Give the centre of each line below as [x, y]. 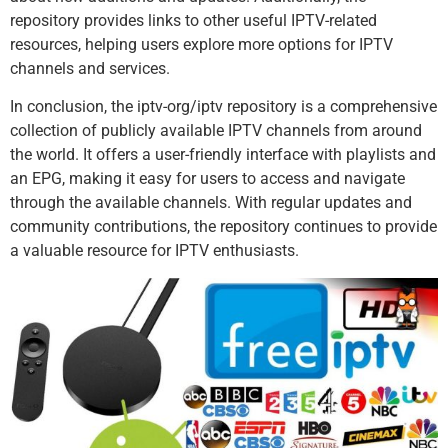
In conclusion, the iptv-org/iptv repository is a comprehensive [223, 107]
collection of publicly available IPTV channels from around [216, 131]
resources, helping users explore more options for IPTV [201, 44]
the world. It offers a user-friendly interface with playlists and [223, 155]
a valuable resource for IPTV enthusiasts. [154, 251]
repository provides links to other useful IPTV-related [193, 20]
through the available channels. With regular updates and [211, 203]
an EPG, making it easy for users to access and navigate [207, 179]
